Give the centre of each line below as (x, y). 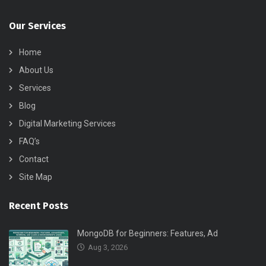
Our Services (37, 26)
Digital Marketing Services (67, 124)
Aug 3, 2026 (108, 248)
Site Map (36, 177)
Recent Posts (39, 206)
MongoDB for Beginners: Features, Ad (148, 234)
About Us (36, 70)
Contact (34, 159)
